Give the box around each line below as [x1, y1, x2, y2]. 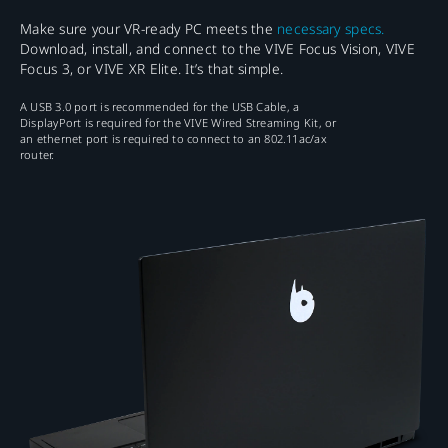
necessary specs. [277, 19, 385, 39]
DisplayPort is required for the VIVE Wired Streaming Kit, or [20, 115, 337, 131]
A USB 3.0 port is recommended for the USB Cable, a [20, 99, 300, 115]
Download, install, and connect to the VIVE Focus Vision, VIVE [20, 39, 415, 59]
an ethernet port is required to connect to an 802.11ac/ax [20, 131, 327, 147]
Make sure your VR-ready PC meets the [20, 19, 278, 39]
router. [20, 147, 55, 163]
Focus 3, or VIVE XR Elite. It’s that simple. [20, 59, 284, 79]
